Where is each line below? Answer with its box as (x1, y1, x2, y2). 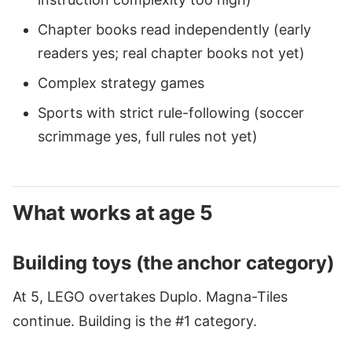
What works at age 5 (13, 200, 214, 225)
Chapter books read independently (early (38, 20, 311, 38)
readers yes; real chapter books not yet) (38, 44, 305, 61)
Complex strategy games (38, 74, 204, 91)
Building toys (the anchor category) (13, 251, 335, 274)
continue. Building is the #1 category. (13, 312, 257, 329)
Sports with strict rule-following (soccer (38, 104, 304, 121)
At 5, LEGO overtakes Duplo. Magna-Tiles (13, 288, 288, 305)
